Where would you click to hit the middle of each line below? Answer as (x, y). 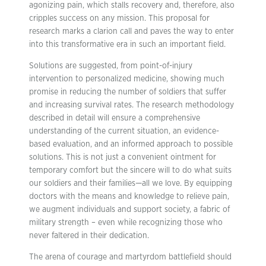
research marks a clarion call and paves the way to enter (132, 31)
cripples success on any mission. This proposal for (119, 18)
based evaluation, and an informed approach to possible (131, 144)
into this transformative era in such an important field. (127, 44)
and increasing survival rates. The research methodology (132, 105)
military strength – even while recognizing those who (126, 222)
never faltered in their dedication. (89, 235)
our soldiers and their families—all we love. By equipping (131, 183)
